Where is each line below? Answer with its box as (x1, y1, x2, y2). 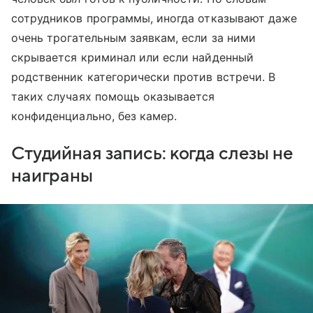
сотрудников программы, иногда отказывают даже (11, 10, 298, 25)
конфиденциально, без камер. (11, 108, 177, 123)
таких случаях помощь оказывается (11, 89, 215, 103)
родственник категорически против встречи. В (11, 69, 276, 84)
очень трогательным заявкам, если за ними (11, 30, 256, 45)
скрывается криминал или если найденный (11, 50, 254, 64)
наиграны (11, 166, 93, 186)
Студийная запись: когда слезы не (11, 143, 293, 163)
